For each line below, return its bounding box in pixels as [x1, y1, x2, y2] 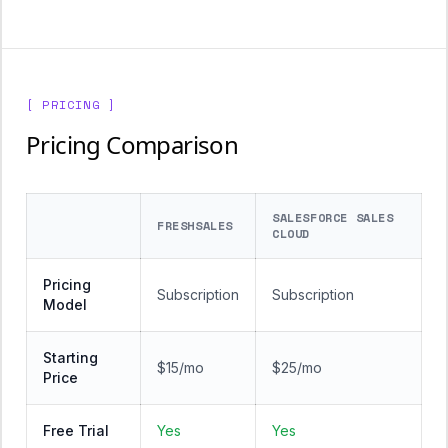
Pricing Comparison [26, 128, 239, 161]
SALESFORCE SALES [272, 209, 394, 226]
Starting [43, 349, 98, 366]
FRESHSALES [157, 217, 233, 234]
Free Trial [43, 422, 109, 439]
